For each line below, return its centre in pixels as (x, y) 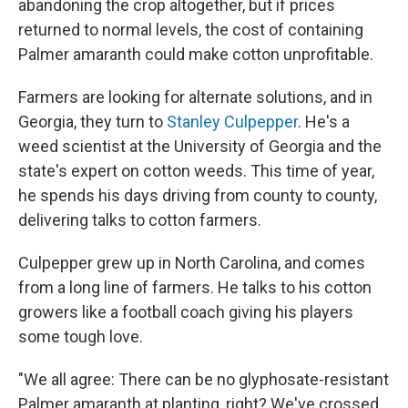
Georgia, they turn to (92, 122)
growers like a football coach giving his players (186, 312)
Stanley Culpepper (232, 122)
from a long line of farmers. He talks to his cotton (195, 287)
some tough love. (81, 337)
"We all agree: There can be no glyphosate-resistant (204, 379)
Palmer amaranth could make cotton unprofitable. (196, 54)
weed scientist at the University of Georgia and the (200, 146)
